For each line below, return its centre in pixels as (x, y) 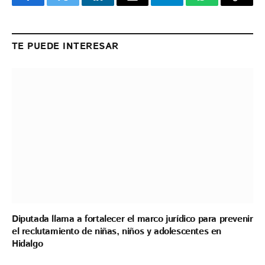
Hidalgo (28, 244)
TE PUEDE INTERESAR (65, 46)
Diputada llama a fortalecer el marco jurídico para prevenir (132, 219)
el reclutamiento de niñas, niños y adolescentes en (117, 232)
